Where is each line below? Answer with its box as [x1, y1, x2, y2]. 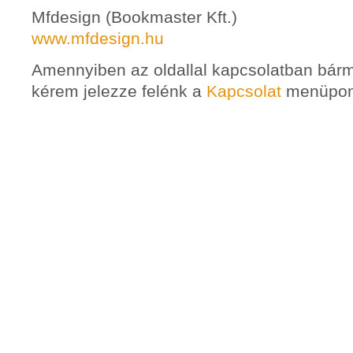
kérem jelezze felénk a [32, 82, 206, 100]
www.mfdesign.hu [32, 29, 164, 47]
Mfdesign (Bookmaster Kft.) [32, 8, 237, 26]
